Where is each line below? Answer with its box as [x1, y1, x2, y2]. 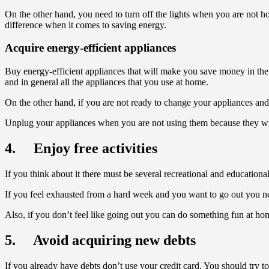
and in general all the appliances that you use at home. [5, 77, 208, 88]
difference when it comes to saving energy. [5, 19, 166, 30]
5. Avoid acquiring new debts [5, 232, 196, 248]
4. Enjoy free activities [5, 141, 157, 157]
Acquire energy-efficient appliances [5, 41, 176, 55]
